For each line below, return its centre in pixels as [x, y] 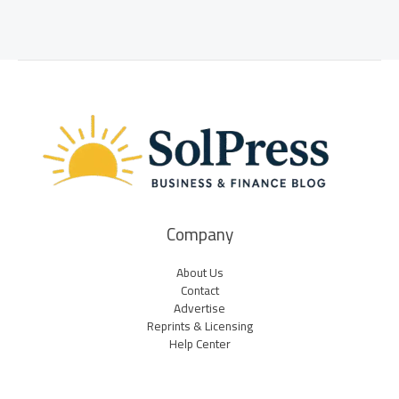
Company [199, 235]
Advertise [199, 309]
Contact [199, 291]
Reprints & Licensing [199, 326]
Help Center [199, 344]
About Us [199, 273]
